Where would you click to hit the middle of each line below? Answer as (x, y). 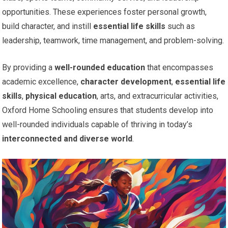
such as (180, 26)
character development (126, 81)
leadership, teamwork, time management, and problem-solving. (113, 40)
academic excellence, (41, 81)
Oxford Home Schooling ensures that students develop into (108, 110)
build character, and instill (48, 26)
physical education (61, 96)
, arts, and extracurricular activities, (158, 96)
